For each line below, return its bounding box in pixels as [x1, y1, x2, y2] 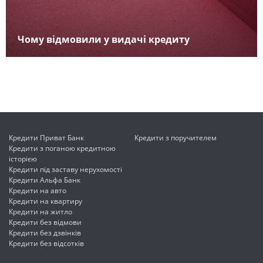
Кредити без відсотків [9, 238, 84, 249]
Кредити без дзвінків [9, 228, 81, 238]
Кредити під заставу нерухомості [9, 164, 122, 175]
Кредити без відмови [9, 217, 82, 228]
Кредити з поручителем [134, 133, 217, 143]
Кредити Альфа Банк [9, 175, 80, 186]
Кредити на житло [9, 207, 72, 217]
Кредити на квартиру [9, 196, 82, 207]
